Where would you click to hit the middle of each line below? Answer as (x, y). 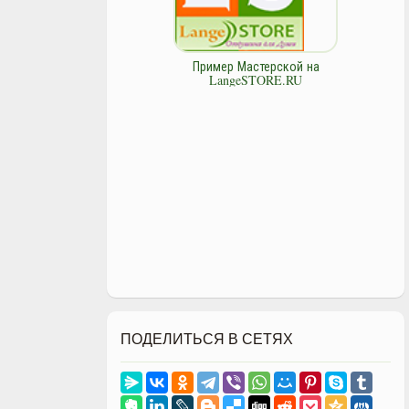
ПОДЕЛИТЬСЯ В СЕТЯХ (207, 338)
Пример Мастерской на (256, 66)
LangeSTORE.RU (256, 80)
